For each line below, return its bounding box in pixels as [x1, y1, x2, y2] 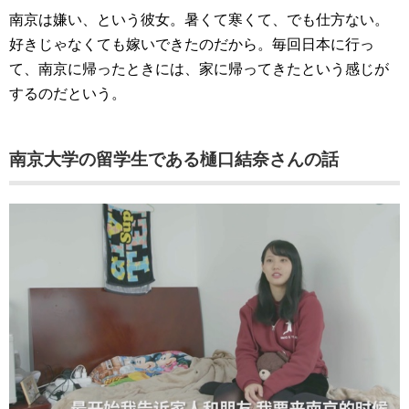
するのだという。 [9, 86, 126, 102]
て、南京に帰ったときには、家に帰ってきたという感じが [9, 61, 389, 78]
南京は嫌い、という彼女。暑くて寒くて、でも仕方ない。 [9, 12, 389, 28]
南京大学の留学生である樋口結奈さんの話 [9, 150, 339, 170]
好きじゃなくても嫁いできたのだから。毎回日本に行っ [9, 37, 374, 53]
